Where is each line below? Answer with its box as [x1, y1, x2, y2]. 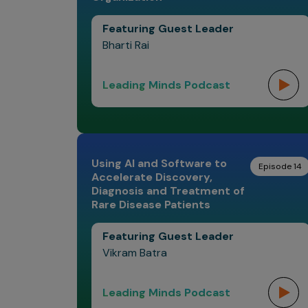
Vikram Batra [102, 245, 167, 260]
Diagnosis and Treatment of [91, 184, 245, 198]
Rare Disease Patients [91, 197, 210, 212]
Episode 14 [258, 161, 302, 172]
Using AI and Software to [91, 156, 227, 170]
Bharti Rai [102, 38, 149, 52]
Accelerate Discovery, [91, 170, 212, 184]
